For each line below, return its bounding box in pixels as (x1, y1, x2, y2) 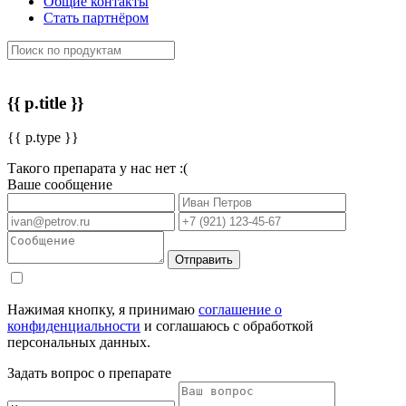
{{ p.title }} (7, 92, 83, 112)
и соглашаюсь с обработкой (140, 318, 314, 334)
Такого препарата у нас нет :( (7, 160, 188, 177)
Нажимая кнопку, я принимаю (7, 302, 198, 318)
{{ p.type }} (7, 130, 79, 146)
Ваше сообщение (7, 177, 112, 193)
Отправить (175, 253, 233, 267)
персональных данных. (7, 334, 150, 351)
